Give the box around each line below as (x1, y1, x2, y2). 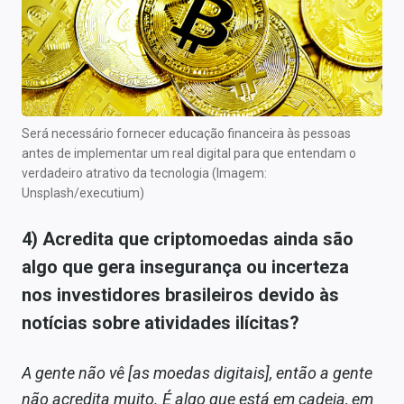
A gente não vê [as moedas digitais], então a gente (22, 363, 372, 382)
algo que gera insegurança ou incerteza (22, 255, 349, 278)
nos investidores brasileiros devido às (22, 283, 339, 306)
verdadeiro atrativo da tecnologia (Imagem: (22, 165, 267, 180)
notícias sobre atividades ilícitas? (22, 311, 299, 334)
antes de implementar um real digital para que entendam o (22, 145, 356, 161)
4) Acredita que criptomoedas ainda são (22, 227, 353, 250)
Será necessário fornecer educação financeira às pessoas (22, 125, 351, 141)
